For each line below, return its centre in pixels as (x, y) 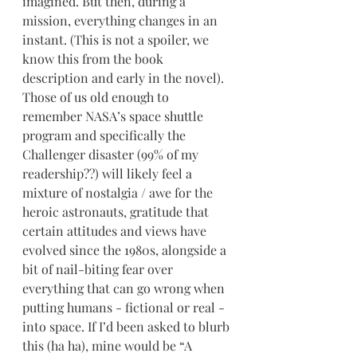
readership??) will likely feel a (109, 173)
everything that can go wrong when (125, 288)
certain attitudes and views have (116, 231)
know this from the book (94, 59)
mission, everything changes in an (122, 20)
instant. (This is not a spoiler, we (117, 39)
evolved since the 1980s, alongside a (126, 250)
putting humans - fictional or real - (125, 307)
